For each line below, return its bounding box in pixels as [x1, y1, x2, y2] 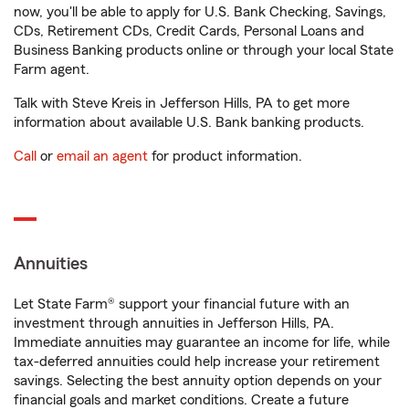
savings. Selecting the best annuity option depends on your [14, 373, 382, 388]
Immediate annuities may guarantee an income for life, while [14, 335, 390, 350]
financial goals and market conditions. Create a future [14, 393, 349, 407]
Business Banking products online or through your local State [14, 43, 393, 58]
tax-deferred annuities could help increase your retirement [14, 354, 380, 369]
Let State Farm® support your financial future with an [14, 297, 350, 311]
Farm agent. [14, 62, 89, 77]
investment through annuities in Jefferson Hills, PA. [14, 316, 334, 330]
